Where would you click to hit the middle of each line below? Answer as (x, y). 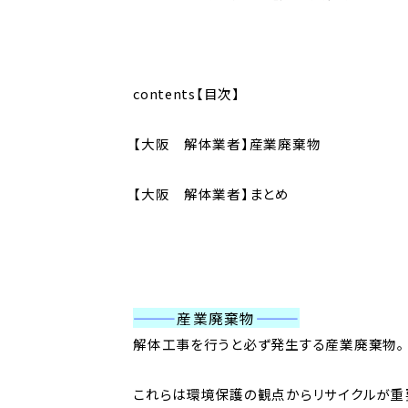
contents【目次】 (187, 93)
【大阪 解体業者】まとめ (211, 193)
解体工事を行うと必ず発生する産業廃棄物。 (269, 344)
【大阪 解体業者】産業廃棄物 (227, 143)
